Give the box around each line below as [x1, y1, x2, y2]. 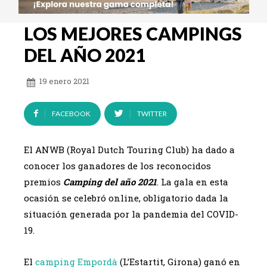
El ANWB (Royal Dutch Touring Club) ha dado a [24, 143, 235, 156]
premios [24, 175, 63, 188]
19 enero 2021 [39, 75, 89, 86]
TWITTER [137, 108, 167, 118]
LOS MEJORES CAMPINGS [24, 22, 242, 44]
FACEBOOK [52, 108, 91, 118]
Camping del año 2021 [63, 175, 157, 188]
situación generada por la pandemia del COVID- [24, 207, 238, 220]
